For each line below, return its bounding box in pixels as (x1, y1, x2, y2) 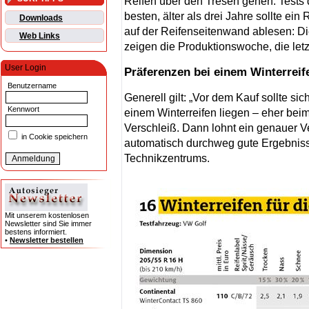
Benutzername (6, 81, 57, 90)
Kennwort (6, 105, 39, 114)
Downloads (19, 13, 63, 23)
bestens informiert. (5, 228, 67, 237)
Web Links (19, 31, 60, 41)
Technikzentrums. (124, 152, 210, 165)
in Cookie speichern (19, 132, 88, 141)
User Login (5, 63, 46, 73)
